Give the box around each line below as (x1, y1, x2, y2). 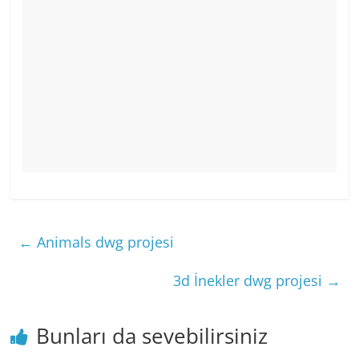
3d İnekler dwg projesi (172, 271, 326, 291)
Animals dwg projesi (33, 232, 175, 252)
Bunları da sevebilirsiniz (36, 321, 268, 351)
